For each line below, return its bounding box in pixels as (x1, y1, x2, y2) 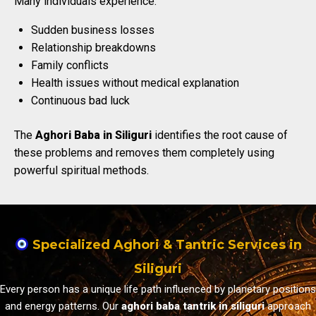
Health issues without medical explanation (31, 75, 239, 90)
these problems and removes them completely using (14, 145, 274, 159)
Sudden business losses (31, 23, 154, 37)
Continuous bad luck (31, 93, 130, 107)
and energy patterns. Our (5, 299, 121, 312)
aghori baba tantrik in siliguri (121, 299, 265, 312)
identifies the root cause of (152, 128, 288, 142)
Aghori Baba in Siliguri (35, 128, 152, 142)
